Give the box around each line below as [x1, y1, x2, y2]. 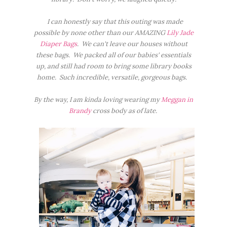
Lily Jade [166, 28, 194, 37]
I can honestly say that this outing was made [44, 17, 183, 26]
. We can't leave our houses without [77, 40, 187, 48]
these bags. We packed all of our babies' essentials [36, 51, 191, 59]
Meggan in [161, 95, 193, 104]
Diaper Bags [40, 40, 77, 48]
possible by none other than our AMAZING [33, 28, 167, 37]
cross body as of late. [91, 106, 159, 115]
